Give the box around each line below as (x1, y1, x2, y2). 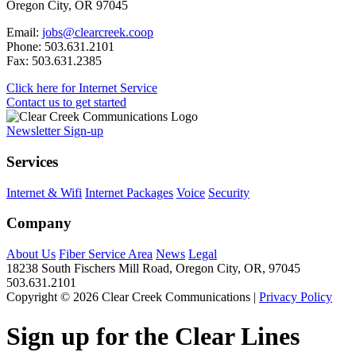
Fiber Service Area (59, 247, 153, 261)
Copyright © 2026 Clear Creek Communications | (6, 290, 259, 304)
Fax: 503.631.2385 (6, 54, 102, 68)
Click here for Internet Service (6, 81, 157, 95)
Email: (6, 25, 42, 40)
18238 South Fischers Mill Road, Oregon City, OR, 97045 (6, 261, 300, 276)
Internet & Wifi (6, 185, 82, 199)
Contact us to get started (6, 95, 126, 110)
